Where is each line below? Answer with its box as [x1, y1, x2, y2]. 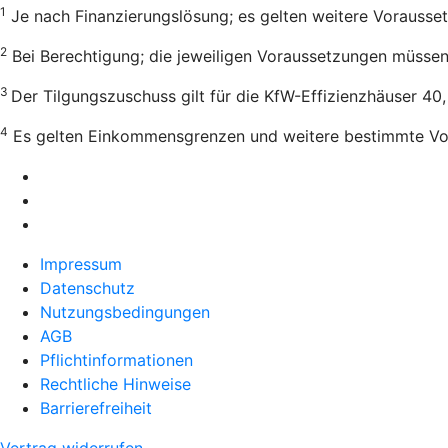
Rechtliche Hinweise [40, 374, 191, 394]
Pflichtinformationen [40, 350, 193, 370]
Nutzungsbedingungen [40, 302, 210, 322]
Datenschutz [40, 278, 135, 298]
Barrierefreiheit [40, 398, 152, 418]
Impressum [40, 254, 122, 274]
